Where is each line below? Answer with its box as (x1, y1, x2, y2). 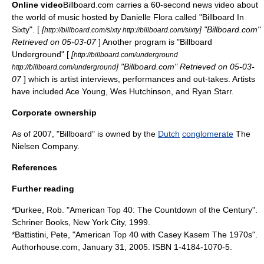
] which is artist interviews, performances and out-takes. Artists (24, 74, 255, 84)
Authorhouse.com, (12, 242, 82, 252)
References (12, 163, 57, 172)
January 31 (82, 242, 124, 252)
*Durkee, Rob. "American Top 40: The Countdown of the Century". (12, 205, 258, 214)
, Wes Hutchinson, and (105, 87, 192, 96)
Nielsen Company (12, 141, 77, 151)
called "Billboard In (173, 12, 244, 22)
